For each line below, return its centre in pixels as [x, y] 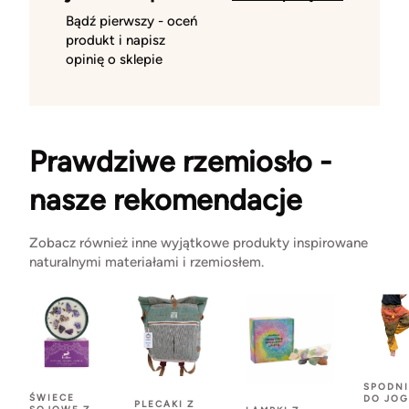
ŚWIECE [52, 398]
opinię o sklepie [114, 60]
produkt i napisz [115, 41]
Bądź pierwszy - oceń [131, 21]
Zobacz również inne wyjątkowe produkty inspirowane [199, 243]
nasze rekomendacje [166, 200]
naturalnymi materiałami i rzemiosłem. [147, 262]
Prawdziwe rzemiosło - [180, 162]
